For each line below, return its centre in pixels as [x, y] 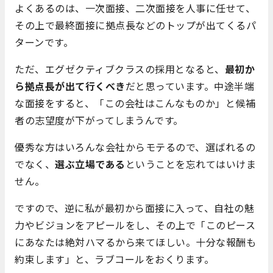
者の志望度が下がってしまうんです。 [99, 120]
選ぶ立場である [90, 164]
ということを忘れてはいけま [190, 164]
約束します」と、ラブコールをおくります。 [114, 259]
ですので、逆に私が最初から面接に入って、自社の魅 [134, 207]
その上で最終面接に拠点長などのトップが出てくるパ [135, 25]
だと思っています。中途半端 [190, 86]
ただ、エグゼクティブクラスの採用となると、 [120, 69]
